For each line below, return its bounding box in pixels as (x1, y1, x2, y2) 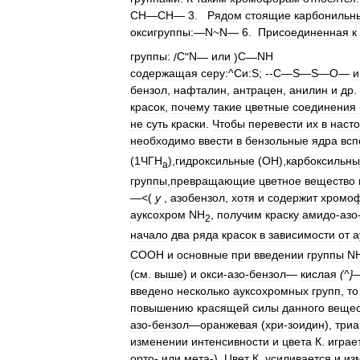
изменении (130, 335, 188, 349)
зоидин (288, 318, 325, 332)
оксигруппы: (130, 26, 194, 39)
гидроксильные (175, 154, 255, 168)
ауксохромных (233, 284, 309, 298)
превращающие (170, 174, 256, 188)
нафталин (174, 84, 227, 97)
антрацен (233, 84, 283, 97)
